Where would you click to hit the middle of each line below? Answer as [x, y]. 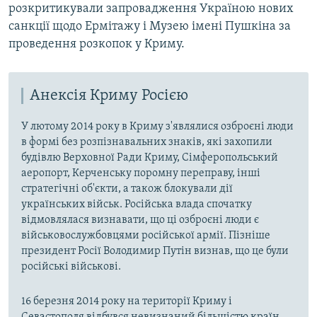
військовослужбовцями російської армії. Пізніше [146, 236]
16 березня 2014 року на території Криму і [127, 302]
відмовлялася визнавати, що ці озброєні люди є [140, 220]
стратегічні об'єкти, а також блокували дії [127, 189]
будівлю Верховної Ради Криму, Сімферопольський [150, 158]
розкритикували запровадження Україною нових [151, 9]
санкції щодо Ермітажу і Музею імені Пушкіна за [150, 27]
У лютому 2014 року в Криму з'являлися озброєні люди [157, 127]
